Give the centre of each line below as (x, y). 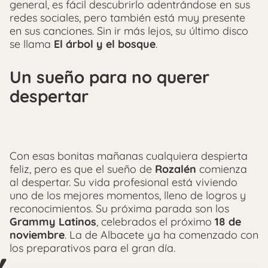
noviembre (37, 235)
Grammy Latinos (53, 222)
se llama (32, 44)
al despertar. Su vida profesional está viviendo (124, 182)
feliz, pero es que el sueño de (82, 169)
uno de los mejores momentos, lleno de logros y (128, 195)
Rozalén (176, 169)
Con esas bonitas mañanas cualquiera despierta (129, 156)
